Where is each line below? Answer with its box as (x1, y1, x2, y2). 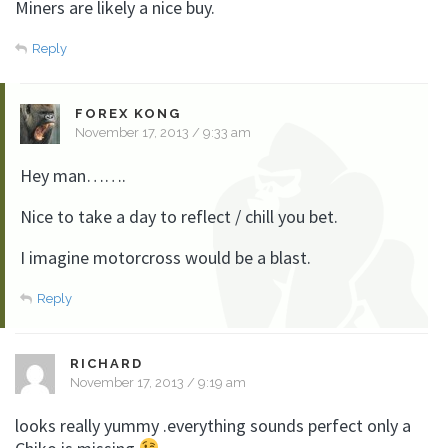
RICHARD (70, 355, 143, 371)
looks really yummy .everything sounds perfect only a (15, 413, 411, 437)
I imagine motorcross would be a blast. (20, 245, 311, 269)
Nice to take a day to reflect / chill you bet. (20, 204, 338, 228)
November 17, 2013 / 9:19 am (70, 374, 246, 390)
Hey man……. (20, 163, 126, 187)
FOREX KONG (75, 105, 181, 121)
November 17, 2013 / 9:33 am (75, 124, 251, 140)
